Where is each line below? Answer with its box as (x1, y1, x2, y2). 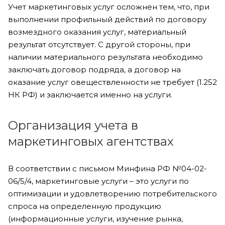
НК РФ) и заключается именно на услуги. (8, 90, 172, 99)
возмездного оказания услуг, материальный (8, 27, 186, 37)
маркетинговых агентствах (8, 134, 174, 149)
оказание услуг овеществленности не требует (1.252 (8, 77, 217, 87)
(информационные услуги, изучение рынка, (8, 214, 183, 223)
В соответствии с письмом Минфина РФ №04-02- (8, 164, 207, 173)
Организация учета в (8, 118, 138, 133)
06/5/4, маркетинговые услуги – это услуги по (8, 176, 189, 186)
